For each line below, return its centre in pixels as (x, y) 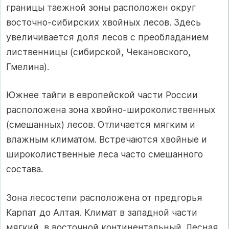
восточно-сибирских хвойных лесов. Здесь (104, 22)
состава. (25, 169)
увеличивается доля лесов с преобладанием (107, 37)
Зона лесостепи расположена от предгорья (104, 197)
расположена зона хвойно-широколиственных (111, 110)
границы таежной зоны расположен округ (101, 7)
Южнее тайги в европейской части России (102, 95)
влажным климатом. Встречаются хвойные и (107, 140)
